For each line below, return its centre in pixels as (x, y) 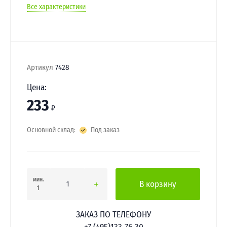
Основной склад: (51, 130)
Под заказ (105, 130)
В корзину (158, 184)
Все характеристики (56, 7)
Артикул (40, 67)
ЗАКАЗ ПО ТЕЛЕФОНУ (113, 214)
